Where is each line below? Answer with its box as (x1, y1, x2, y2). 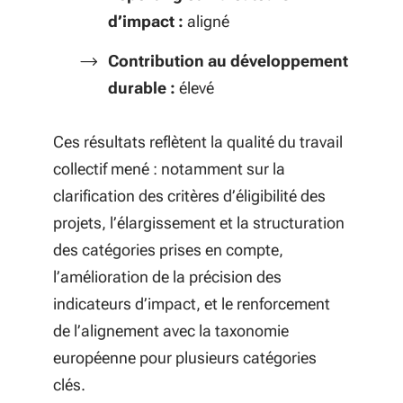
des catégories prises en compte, (53, 240, 283, 259)
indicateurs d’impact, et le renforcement (53, 294, 330, 313)
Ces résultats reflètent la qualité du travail (53, 132, 343, 151)
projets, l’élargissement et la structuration (53, 213, 345, 232)
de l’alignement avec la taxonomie (53, 321, 289, 340)
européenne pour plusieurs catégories (53, 348, 317, 367)
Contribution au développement (108, 51, 348, 70)
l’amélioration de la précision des (53, 267, 282, 286)
